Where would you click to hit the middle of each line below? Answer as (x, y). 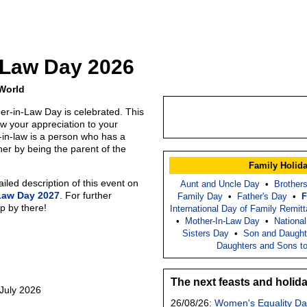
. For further (86, 195)
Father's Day (262, 196)
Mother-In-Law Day (222, 221)
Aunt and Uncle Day (220, 184)
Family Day (200, 196)
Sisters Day (206, 233)
